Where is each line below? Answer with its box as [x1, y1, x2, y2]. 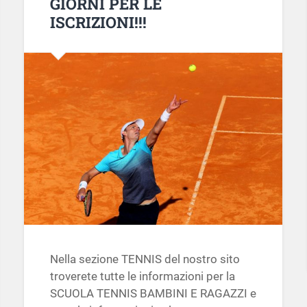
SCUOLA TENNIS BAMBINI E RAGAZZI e [49, 286, 256, 300]
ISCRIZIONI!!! [49, 11, 147, 32]
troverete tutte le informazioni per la [49, 269, 235, 283]
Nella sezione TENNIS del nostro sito [49, 251, 240, 266]
